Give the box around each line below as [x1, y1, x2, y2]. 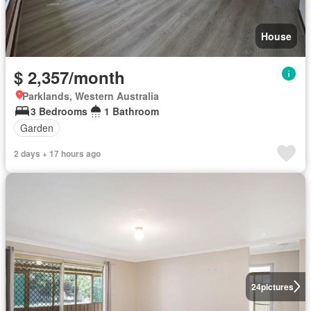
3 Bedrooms [31, 103, 87, 118]
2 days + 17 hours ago [14, 146, 101, 160]
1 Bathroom [104, 103, 159, 118]
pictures [260, 280, 294, 293]
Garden [20, 121, 53, 135]
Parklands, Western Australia [22, 88, 159, 103]
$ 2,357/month [14, 65, 125, 89]
